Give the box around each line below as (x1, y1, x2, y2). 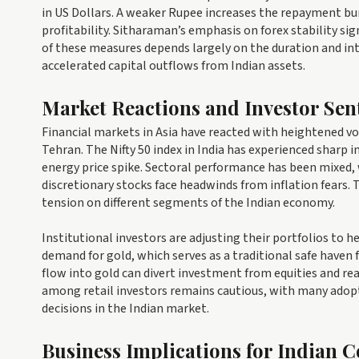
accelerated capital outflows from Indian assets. (42, 57, 305, 75)
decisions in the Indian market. (42, 300, 209, 318)
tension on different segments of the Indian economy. (42, 194, 335, 212)
